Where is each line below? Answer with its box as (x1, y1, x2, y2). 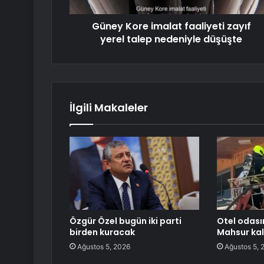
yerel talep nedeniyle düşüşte (100, 32, 242, 47)
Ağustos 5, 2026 (77, 242, 130, 252)
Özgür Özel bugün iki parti (70, 215, 181, 227)
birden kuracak (70, 226, 135, 239)
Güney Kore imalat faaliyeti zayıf (91, 19, 251, 34)
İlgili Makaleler (70, 100, 148, 115)
